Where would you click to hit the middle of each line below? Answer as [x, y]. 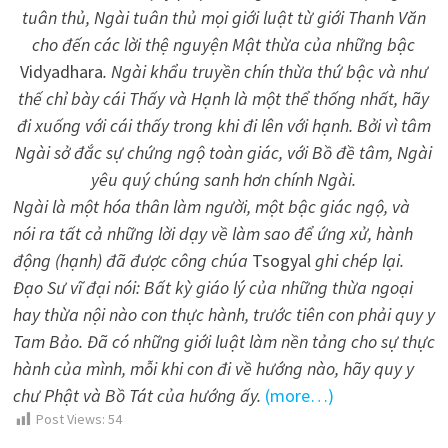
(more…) [299, 396]
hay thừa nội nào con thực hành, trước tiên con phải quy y [223, 315]
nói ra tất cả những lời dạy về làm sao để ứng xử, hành [212, 234]
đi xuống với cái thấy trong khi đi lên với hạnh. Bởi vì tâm [223, 126]
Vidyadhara [61, 72]
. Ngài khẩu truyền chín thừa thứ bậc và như [265, 72]
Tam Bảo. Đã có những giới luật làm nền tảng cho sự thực [223, 342]
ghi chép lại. [357, 261]
